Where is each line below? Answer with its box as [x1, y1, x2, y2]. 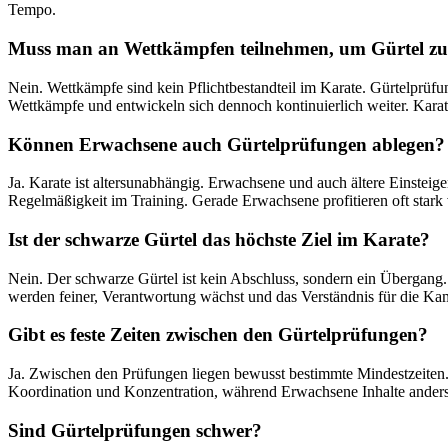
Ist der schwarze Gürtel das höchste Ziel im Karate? [8, 229, 430, 251]
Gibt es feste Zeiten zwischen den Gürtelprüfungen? [8, 324, 428, 346]
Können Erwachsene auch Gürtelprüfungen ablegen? [8, 133, 445, 155]
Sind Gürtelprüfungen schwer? [8, 419, 262, 441]
